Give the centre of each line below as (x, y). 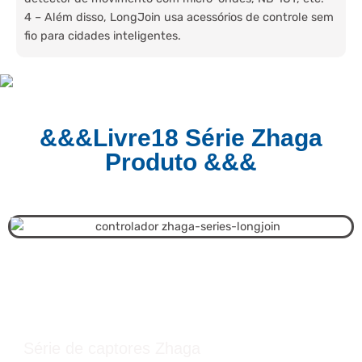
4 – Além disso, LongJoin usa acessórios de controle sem (179, 18)
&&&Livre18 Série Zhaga (181, 138)
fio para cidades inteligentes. (103, 36)
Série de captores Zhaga (112, 349)
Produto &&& (181, 162)
